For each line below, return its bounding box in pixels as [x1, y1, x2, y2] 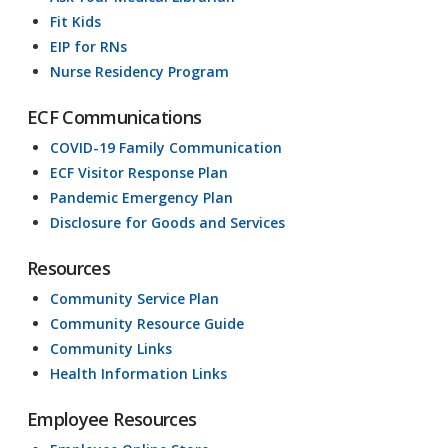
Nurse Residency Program [50, 62, 230, 82]
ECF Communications [26, 105, 202, 130]
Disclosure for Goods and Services [50, 213, 286, 233]
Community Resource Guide [50, 314, 245, 334]
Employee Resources [26, 407, 197, 432]
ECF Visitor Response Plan [50, 163, 229, 183]
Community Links [50, 339, 173, 359]
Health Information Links [50, 364, 228, 384]
